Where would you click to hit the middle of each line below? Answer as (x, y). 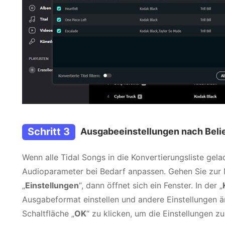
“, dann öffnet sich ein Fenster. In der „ (151, 185)
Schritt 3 (49, 132)
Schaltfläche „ (48, 213)
